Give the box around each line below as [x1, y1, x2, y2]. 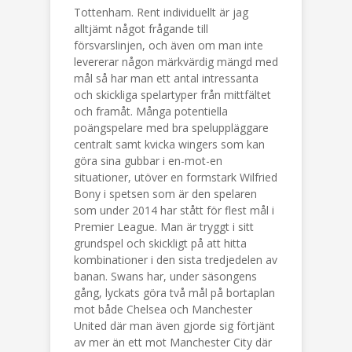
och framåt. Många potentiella [74, 104, 228, 119]
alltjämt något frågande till [74, 21, 208, 36]
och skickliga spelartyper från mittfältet [74, 87, 271, 102]
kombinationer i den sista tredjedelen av [74, 252, 277, 267]
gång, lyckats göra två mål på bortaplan [74, 285, 275, 300]
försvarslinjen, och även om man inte [74, 38, 263, 53]
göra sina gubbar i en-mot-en [74, 153, 222, 168]
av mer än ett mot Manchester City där [74, 335, 272, 350]
